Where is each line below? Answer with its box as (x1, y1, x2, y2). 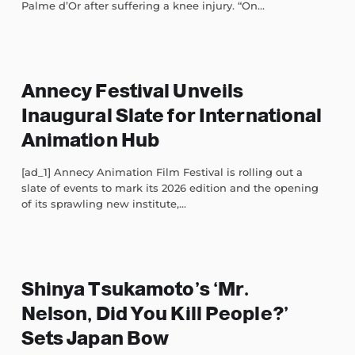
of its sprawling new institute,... (21, 197, 186, 211)
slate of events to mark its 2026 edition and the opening (21, 181, 319, 195)
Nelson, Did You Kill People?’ (21, 303, 288, 325)
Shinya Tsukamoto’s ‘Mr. (21, 278, 250, 300)
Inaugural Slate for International (21, 105, 323, 127)
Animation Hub (21, 129, 160, 151)
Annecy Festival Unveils (21, 80, 244, 102)
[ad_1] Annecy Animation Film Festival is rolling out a (21, 166, 303, 179)
